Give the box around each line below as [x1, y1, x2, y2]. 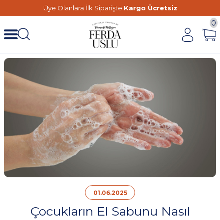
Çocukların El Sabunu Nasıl [30, 204, 190, 219]
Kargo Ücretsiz [123, 4, 177, 12]
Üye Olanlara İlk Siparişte [43, 4, 124, 12]
